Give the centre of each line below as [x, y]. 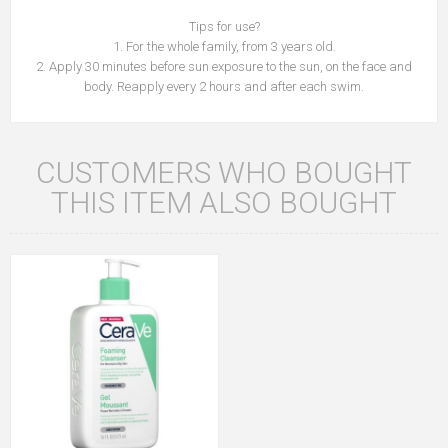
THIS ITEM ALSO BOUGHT [224, 203]
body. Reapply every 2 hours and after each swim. [224, 87]
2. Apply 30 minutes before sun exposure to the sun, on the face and [224, 67]
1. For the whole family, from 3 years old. [224, 47]
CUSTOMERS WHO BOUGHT [224, 173]
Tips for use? [224, 27]
